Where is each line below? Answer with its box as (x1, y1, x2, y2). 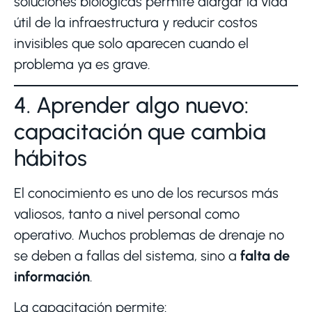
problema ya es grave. (14, 56, 150, 73)
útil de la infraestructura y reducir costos (14, 14, 258, 31)
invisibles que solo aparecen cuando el (14, 35, 249, 52)
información (14, 267, 90, 285)
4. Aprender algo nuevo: (14, 91, 249, 118)
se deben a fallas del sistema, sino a (14, 247, 240, 264)
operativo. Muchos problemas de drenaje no (14, 226, 284, 243)
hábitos (14, 144, 87, 171)
